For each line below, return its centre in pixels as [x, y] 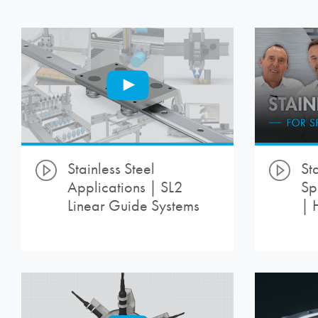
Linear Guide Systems [133, 205]
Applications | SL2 [125, 187]
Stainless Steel [111, 169]
